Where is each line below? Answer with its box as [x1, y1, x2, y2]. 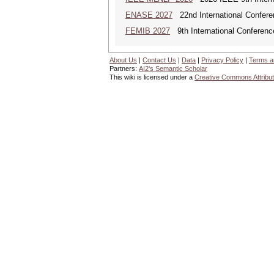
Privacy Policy [201, 56, 243, 64]
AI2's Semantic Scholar [139, 65, 207, 72]
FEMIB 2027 [125, 26, 170, 35]
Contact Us [143, 56, 176, 64]
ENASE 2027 [125, 10, 172, 20]
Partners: [109, 65, 139, 72]
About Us [109, 56, 137, 64]
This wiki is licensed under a [109, 73, 194, 81]
